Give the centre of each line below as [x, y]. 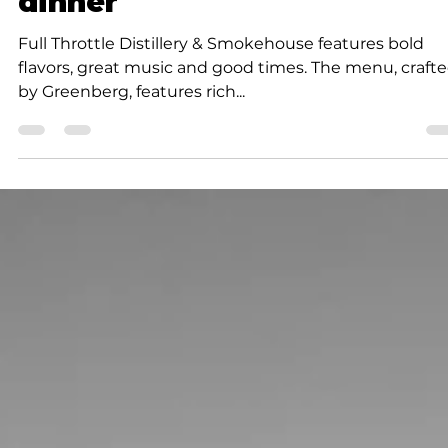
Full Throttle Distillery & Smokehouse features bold [221, 87]
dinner [68, 45]
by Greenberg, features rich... [131, 135]
